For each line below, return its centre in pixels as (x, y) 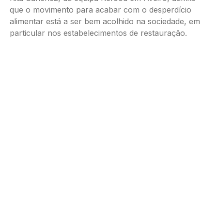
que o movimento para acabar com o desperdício (101, 10)
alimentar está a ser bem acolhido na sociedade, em (105, 21)
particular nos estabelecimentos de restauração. (98, 33)
